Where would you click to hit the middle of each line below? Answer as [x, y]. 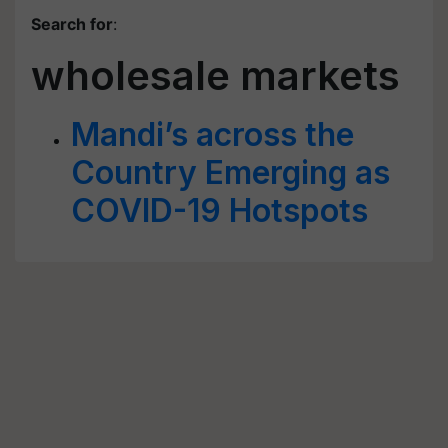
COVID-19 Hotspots [219, 210]
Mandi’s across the [212, 134]
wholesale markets [215, 75]
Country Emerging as [230, 172]
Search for [72, 24]
